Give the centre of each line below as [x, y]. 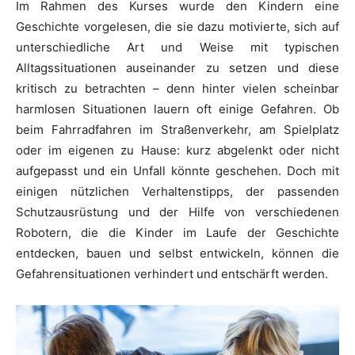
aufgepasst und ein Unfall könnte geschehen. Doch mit [177, 170]
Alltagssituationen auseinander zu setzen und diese [177, 67]
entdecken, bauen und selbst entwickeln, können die [177, 253]
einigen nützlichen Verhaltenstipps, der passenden [177, 191]
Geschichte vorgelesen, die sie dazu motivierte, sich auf [177, 26]
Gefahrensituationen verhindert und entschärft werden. [172, 273]
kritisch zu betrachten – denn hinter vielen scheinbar [177, 88]
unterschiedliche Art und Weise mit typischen [177, 47]
